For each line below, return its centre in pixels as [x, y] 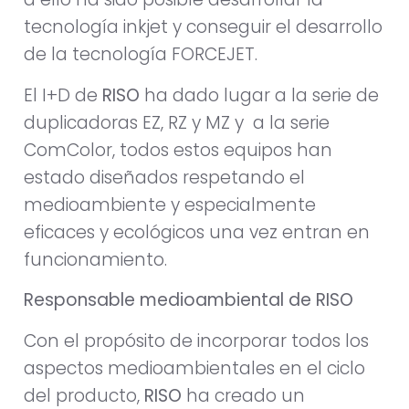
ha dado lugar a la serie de [262, 95]
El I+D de [63, 95]
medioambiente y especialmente [170, 204]
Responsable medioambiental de [168, 300]
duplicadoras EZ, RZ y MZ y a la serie [177, 122]
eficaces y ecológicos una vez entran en [197, 232]
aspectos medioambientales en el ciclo [194, 368]
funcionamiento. [95, 259]
